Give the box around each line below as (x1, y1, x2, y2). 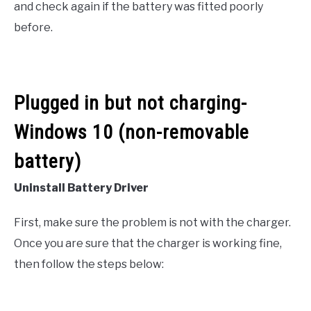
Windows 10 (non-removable (14, 121, 249, 144)
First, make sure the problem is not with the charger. (14, 216, 291, 230)
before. (14, 21, 53, 35)
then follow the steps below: (14, 258, 164, 271)
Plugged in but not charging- (14, 92, 247, 115)
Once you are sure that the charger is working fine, (14, 237, 282, 251)
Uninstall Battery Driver (14, 181, 149, 195)
